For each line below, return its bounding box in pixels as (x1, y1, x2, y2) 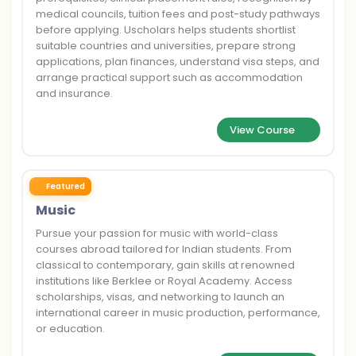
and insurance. (36, 86, 113, 101)
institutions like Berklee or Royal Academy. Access (36, 273, 292, 288)
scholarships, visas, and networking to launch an (36, 289, 284, 304)
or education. (36, 321, 105, 336)
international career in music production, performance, (36, 305, 320, 320)
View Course (229, 122, 295, 137)
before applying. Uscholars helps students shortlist (36, 22, 296, 37)
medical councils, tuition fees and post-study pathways (36, 6, 320, 21)
